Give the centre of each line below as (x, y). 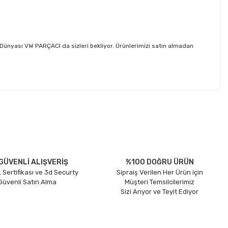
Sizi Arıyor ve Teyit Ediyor (160, 192)
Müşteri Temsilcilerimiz (160, 182)
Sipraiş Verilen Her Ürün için (160, 172)
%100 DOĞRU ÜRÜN (160, 162)
